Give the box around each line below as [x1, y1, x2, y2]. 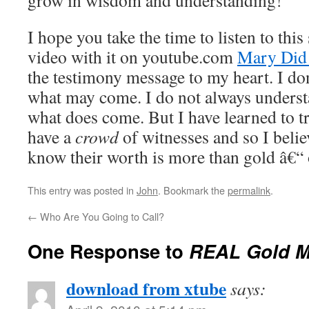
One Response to [28, 237, 189, 264]
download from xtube [66, 275, 226, 301]
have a [28, 125, 75, 148]
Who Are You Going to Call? [37, 209, 164, 223]
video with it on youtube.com [28, 45, 237, 68]
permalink [228, 183, 270, 197]
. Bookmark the [158, 183, 228, 197]
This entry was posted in [28, 183, 137, 197]
